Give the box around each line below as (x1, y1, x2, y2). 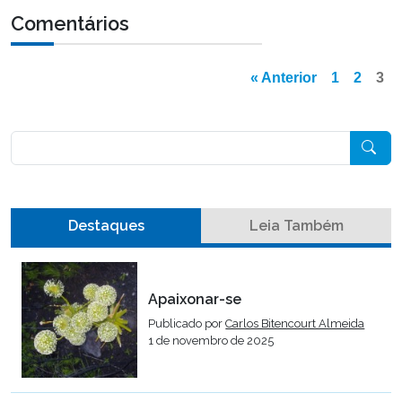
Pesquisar (10, 131, 74, 149)
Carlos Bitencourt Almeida (225, 316, 365, 330)
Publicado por (148, 316, 226, 330)
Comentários (11, 12, 129, 35)
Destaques (67, 216, 144, 234)
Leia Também (249, 216, 344, 234)
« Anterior (250, 69, 317, 85)
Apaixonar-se (148, 290, 242, 308)
